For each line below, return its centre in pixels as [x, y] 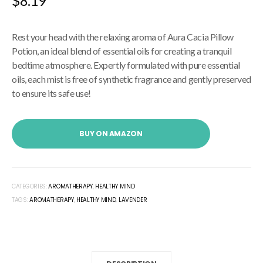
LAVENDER [133, 200]
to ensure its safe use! [51, 93]
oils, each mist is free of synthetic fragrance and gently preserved [131, 79]
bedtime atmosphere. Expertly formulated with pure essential [126, 65]
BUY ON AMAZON [111, 133]
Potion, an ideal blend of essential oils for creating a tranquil [122, 50]
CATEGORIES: [30, 186]
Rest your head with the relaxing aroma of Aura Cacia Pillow [123, 36]
